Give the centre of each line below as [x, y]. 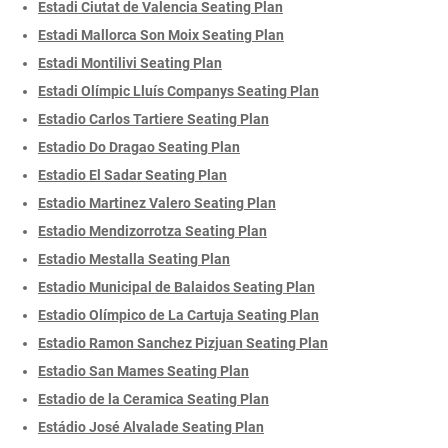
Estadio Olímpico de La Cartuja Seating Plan [178, 314]
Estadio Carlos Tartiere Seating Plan [153, 118]
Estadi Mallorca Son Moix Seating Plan [161, 34]
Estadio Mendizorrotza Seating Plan [152, 230]
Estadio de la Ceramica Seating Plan [153, 398]
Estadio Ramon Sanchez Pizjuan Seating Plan [183, 342]
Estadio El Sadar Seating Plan [132, 174]
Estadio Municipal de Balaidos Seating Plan [176, 286]
